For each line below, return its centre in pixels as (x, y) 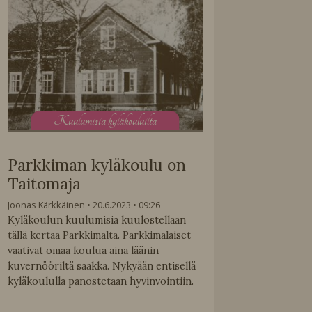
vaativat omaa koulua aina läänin (84, 250)
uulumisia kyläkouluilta (113, 120)
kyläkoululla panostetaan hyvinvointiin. (101, 281)
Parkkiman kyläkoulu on (97, 164)
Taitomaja (45, 183)
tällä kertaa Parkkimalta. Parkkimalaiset (100, 235)
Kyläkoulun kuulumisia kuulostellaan (97, 220)
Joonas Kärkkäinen (47, 204)
